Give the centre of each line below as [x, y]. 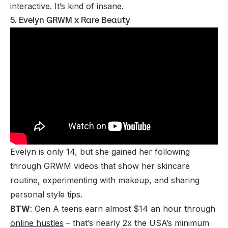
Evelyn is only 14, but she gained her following [100, 151]
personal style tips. [48, 194]
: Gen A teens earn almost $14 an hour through [123, 208]
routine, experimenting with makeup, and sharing [105, 180]
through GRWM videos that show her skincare [100, 166]
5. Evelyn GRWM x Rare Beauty [70, 20]
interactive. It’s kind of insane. [67, 6]
